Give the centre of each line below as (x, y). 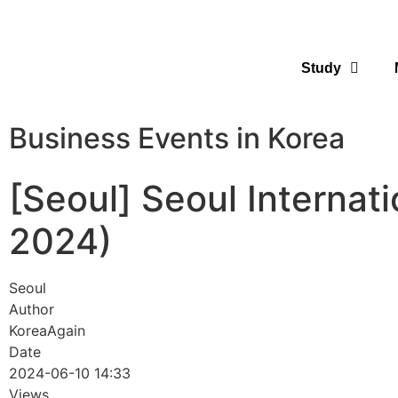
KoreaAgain (47, 330)
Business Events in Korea (177, 138)
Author (32, 309)
